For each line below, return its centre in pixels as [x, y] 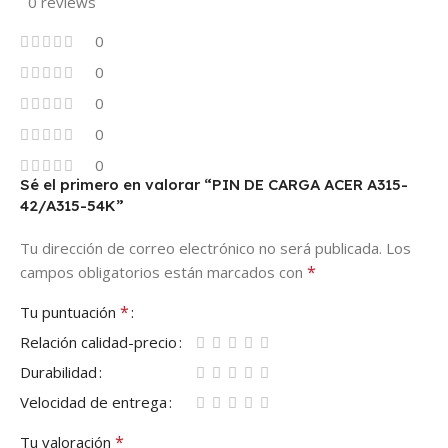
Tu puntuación [70, 311]
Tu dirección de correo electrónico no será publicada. [201, 247]
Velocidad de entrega [93, 401]
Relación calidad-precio [98, 341]
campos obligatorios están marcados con [163, 271]
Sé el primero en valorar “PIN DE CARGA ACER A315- [214, 184]
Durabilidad [58, 371]
